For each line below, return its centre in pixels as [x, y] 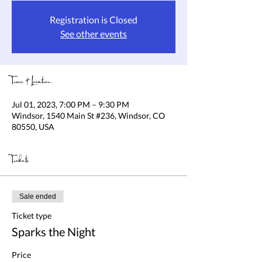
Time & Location [32, 82]
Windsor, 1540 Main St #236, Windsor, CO [88, 116]
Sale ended [38, 196]
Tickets [20, 161]
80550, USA [33, 127]
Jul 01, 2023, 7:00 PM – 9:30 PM [70, 104]
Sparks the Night [54, 232]
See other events [94, 34]
